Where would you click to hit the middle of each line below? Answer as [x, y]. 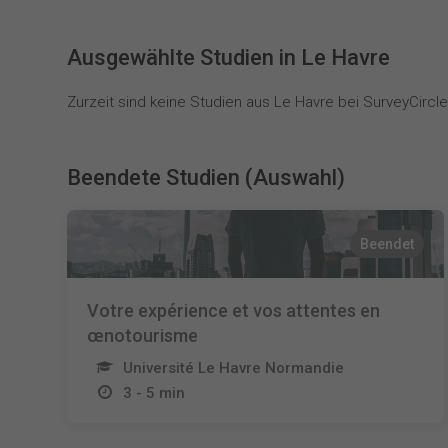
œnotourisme [143, 335]
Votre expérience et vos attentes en [234, 310]
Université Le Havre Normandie [234, 368]
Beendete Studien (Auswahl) [206, 177]
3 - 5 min [154, 393]
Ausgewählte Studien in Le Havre [229, 57]
